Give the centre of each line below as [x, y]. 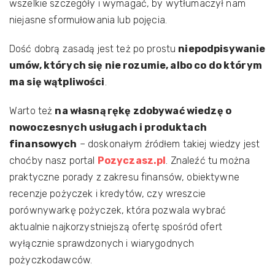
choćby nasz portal [53, 161]
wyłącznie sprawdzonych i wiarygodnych [102, 243]
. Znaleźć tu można [208, 161]
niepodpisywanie [222, 49]
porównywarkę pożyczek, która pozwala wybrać [118, 210]
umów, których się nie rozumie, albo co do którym [136, 65]
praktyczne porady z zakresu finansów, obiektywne [124, 177]
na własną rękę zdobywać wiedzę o [143, 111]
